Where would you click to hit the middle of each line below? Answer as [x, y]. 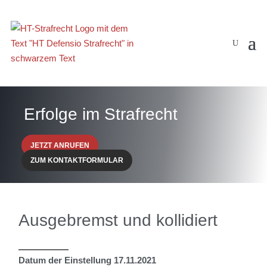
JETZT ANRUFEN [60, 146]
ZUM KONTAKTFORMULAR [77, 161]
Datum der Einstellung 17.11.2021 [88, 260]
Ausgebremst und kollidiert [118, 221]
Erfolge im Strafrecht [101, 114]
